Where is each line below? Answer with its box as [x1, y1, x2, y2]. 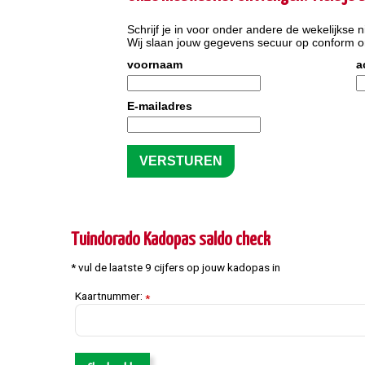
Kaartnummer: [75, 288, 145, 302]
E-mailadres [127, 99, 192, 112]
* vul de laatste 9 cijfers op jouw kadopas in [71, 260, 280, 274]
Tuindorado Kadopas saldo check [71, 230, 270, 249]
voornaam [127, 57, 182, 71]
